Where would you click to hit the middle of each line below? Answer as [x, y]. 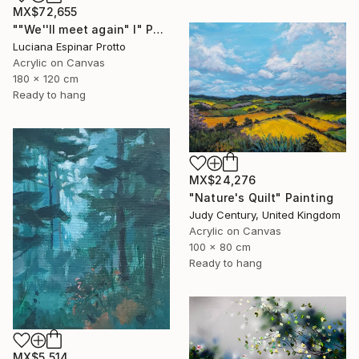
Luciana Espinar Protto [69, 47]
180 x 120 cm [46, 79]
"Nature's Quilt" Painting [261, 197]
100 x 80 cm [220, 246]
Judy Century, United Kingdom [265, 214]
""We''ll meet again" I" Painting [159, 30]
